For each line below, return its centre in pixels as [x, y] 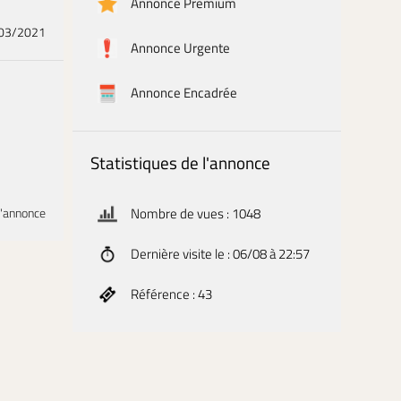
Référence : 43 [171, 294]
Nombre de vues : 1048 [195, 213]
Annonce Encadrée [183, 93]
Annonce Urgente [180, 48]
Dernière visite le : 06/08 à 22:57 [220, 254]
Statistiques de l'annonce [180, 162]
